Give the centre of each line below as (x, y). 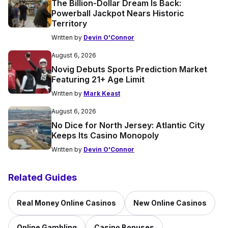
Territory (69, 23)
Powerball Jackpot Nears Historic (118, 13)
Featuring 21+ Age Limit (98, 79)
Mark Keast (102, 93)
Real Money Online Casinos (66, 203)
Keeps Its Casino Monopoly (105, 135)
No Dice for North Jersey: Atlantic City (128, 125)
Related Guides (42, 177)
